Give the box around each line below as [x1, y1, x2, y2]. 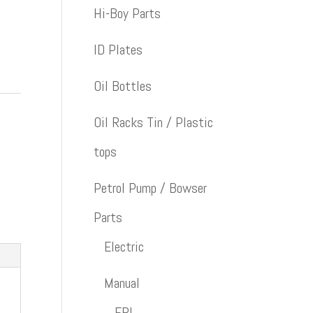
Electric [104, 238, 145, 256]
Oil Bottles [94, 77, 152, 95]
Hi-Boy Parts [94, 4, 161, 22]
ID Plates [94, 41, 143, 59]
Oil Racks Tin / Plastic [94, 113, 214, 131]
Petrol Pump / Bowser [94, 179, 208, 197]
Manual [104, 274, 140, 292]
